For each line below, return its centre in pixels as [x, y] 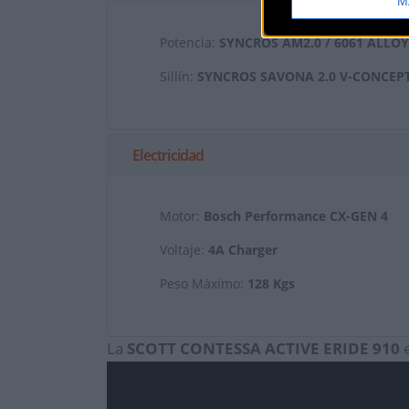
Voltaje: [184, 250]
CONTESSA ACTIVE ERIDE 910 [290, 349]
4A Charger [243, 250]
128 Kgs [271, 284]
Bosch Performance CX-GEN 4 [296, 216]
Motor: [182, 216]
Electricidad [167, 156]
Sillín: [178, 77]
